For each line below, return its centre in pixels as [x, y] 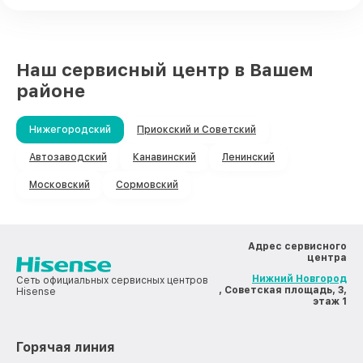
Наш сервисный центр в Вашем [165, 70]
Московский [60, 185]
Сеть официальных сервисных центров [112, 281]
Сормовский [147, 185]
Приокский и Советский [196, 130]
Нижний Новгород [299, 279]
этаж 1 [330, 302]
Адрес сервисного [297, 247]
